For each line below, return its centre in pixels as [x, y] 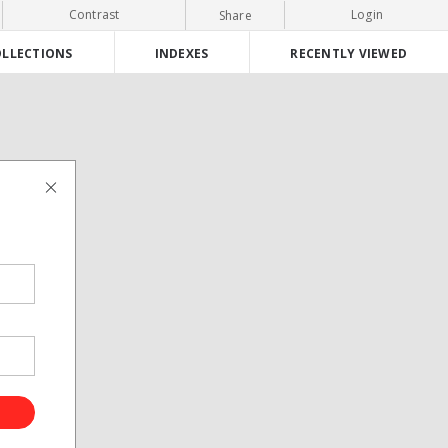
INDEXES [181, 53]
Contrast [94, 14]
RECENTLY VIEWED [348, 53]
